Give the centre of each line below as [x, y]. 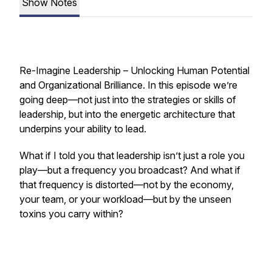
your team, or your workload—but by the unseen [125, 199]
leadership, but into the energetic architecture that [127, 114]
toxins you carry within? [73, 214]
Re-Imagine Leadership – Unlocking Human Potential [134, 70]
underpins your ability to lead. [84, 129]
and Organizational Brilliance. [82, 85]
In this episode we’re [191, 85]
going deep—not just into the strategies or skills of [128, 100]
